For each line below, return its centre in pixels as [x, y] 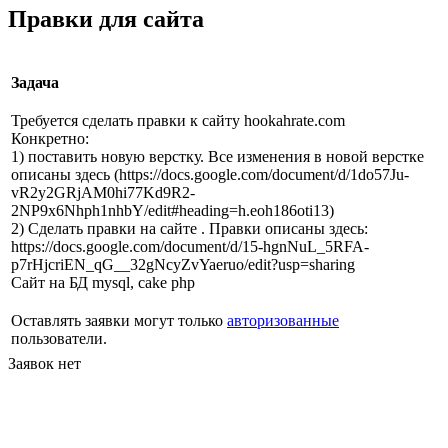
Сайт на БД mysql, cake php [103, 283]
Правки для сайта [106, 19]
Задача [35, 83]
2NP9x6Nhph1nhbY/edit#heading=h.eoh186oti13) [172, 211]
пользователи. [59, 339]
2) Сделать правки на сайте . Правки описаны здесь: [189, 229]
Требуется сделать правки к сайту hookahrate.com [178, 121]
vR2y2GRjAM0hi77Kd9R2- [103, 193]
